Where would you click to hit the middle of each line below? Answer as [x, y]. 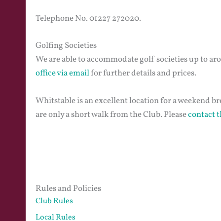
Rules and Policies [68, 188]
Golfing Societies [66, 46]
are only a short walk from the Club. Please [112, 114]
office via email [62, 74]
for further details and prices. [143, 74]
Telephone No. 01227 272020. [88, 19]
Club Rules [54, 201]
